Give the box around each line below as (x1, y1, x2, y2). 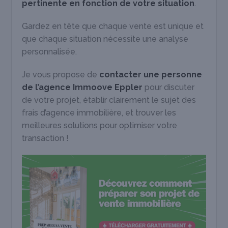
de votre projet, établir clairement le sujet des (22, 95, 196, 105)
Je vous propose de (22, 69, 100, 79)
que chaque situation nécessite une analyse (22, 34, 189, 44)
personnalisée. (22, 46, 77, 56)
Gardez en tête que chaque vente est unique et (22, 21, 204, 31)
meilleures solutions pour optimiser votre (22, 120, 178, 130)
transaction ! (22, 133, 69, 143)
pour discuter (142, 82, 195, 92)
